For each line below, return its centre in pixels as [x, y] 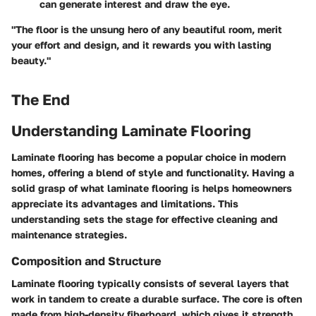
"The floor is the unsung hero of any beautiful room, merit [147, 30]
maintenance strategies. [69, 235]
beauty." [31, 61]
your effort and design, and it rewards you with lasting [141, 45]
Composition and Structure [86, 261]
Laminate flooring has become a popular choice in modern [148, 157]
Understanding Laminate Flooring [131, 130]
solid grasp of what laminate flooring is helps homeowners [152, 188]
